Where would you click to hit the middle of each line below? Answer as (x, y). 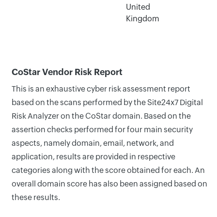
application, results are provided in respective (93, 157)
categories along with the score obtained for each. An (108, 170)
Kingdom (142, 19)
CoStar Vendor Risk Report (67, 72)
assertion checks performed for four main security (102, 130)
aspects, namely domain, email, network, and (93, 143)
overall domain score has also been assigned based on (109, 184)
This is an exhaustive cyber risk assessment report (101, 89)
